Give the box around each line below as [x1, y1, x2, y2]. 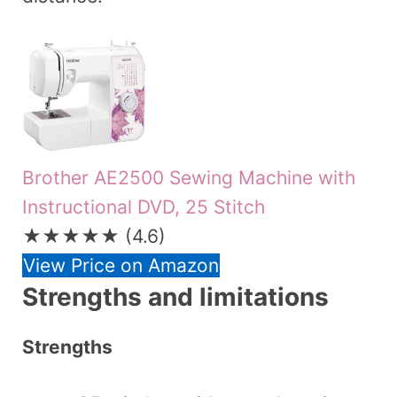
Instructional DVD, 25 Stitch [22, 195, 265, 218]
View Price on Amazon [23, 253, 219, 276]
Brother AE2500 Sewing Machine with [22, 166, 355, 189]
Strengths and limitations [22, 281, 329, 312]
